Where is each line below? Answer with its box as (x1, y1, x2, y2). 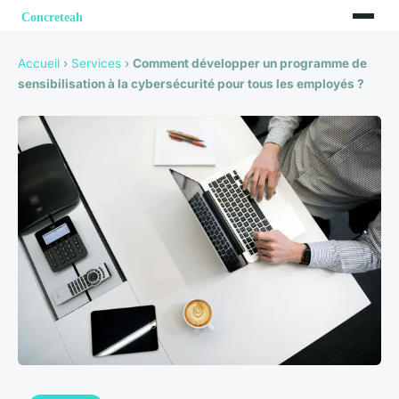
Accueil (18, 56, 60, 71)
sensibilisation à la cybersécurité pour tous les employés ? (18, 77, 364, 92)
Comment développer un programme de (133, 56, 367, 71)
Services (71, 56, 121, 71)
